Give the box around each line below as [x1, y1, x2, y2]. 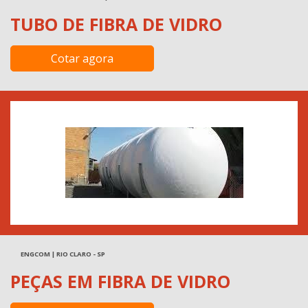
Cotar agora [51, 50, 113, 66]
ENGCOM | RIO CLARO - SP [21, 249, 105, 258]
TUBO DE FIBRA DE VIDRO [10, 12, 222, 36]
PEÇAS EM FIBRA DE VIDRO [10, 269, 230, 293]
